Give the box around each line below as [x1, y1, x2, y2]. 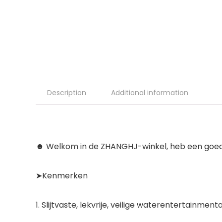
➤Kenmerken [36, 170, 88, 181]
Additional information [111, 88, 188, 98]
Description [47, 88, 86, 98]
